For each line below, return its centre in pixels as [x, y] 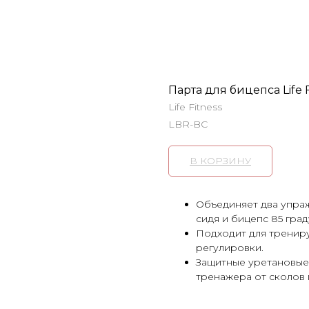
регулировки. [230, 248]
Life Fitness [195, 107]
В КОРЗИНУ [220, 161]
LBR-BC [188, 124]
